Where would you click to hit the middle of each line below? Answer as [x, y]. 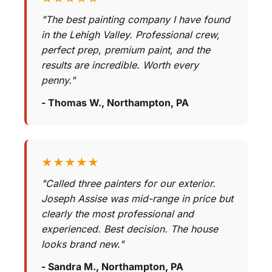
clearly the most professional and [117, 214]
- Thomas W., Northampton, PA [115, 103]
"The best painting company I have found [136, 20]
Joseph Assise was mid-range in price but [137, 199]
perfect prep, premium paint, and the [126, 50]
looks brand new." [83, 244]
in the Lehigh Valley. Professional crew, [131, 35]
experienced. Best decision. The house [130, 229]
